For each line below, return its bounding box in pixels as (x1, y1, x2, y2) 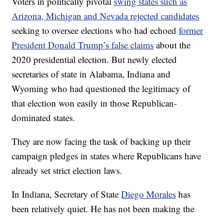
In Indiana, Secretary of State (12, 188, 122, 201)
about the (154, 39, 191, 51)
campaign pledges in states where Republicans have (12, 150, 201, 162)
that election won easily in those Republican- (12, 97, 177, 109)
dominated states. (12, 111, 76, 124)
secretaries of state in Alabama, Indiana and (12, 68, 171, 80)
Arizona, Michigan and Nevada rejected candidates (12, 10, 200, 22)
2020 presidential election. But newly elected (12, 53, 177, 66)
